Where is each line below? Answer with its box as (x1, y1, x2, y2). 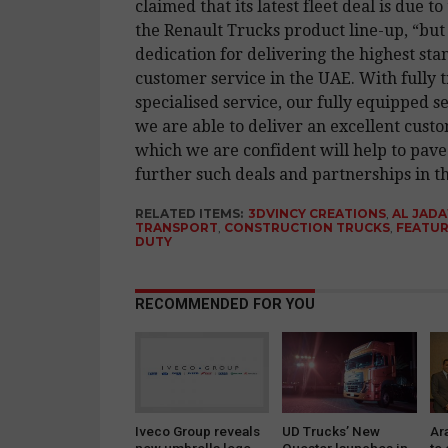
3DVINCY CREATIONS (247, 205, 386, 221)
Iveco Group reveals (134, 422, 260, 439)
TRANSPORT (134, 219, 218, 235)
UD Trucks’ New (282, 422, 381, 439)
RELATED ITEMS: (134, 205, 243, 221)
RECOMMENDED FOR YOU (134, 295, 315, 313)
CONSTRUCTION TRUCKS (223, 219, 390, 235)
